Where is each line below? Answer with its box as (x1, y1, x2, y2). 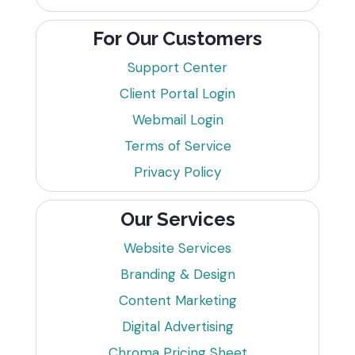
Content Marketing (118, 291, 237, 309)
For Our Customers (93, 27, 262, 51)
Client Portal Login (120, 85, 235, 103)
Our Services (120, 207, 235, 231)
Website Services (124, 239, 231, 257)
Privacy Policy (134, 163, 221, 181)
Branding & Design (120, 265, 235, 283)
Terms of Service (124, 137, 231, 155)
